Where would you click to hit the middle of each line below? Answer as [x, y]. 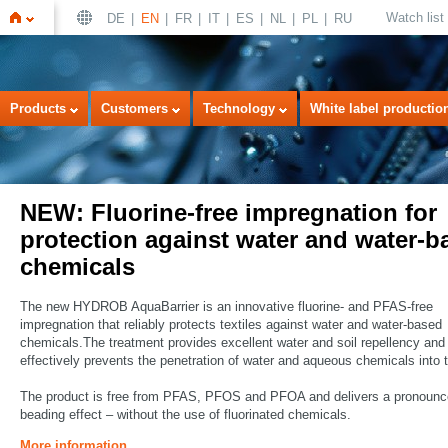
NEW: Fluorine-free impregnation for [228, 212]
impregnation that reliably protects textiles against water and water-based [231, 324]
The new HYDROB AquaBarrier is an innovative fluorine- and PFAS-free [226, 306]
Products [38, 108]
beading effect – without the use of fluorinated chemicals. [185, 414]
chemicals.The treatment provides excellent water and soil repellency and [232, 342]
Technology [239, 108]
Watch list [415, 17]
